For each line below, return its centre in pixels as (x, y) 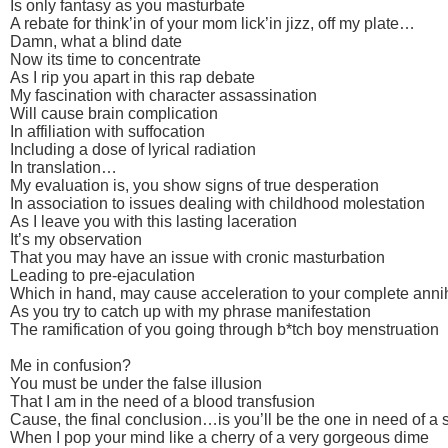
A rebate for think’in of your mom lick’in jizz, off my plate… (212, 23)
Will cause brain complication (114, 113)
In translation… (63, 167)
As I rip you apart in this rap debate (132, 77)
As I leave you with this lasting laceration (153, 221)
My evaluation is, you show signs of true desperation (194, 185)
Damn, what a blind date (96, 41)
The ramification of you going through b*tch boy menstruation (224, 329)
